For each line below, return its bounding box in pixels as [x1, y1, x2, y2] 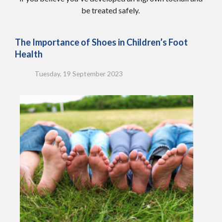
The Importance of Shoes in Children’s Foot [15, 36, 188, 48]
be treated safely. [81, 5, 141, 15]
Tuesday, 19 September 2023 [35, 69, 123, 78]
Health [15, 48, 43, 59]
